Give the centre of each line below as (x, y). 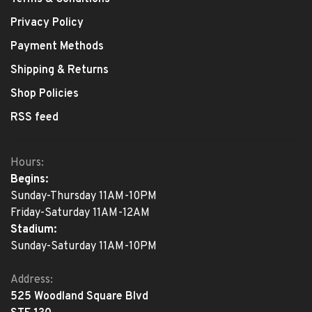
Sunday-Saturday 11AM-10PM (84, 246)
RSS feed (34, 117)
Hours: (27, 163)
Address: (32, 280)
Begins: (29, 179)
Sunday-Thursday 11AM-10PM (84, 196)
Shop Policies (45, 94)
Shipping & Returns (60, 70)
